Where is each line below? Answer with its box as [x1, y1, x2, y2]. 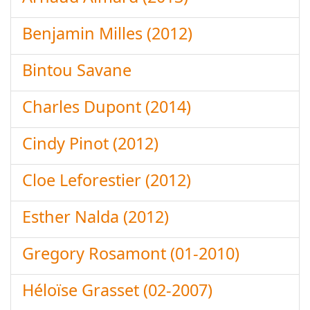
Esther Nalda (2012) [22, 206, 169, 228]
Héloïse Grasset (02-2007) [22, 279, 212, 301]
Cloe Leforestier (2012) [22, 169, 191, 191]
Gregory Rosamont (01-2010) [22, 242, 239, 264]
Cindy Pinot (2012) [22, 132, 158, 154]
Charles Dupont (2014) [22, 95, 191, 118]
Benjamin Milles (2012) [22, 22, 192, 44]
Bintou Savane [22, 59, 131, 81]
